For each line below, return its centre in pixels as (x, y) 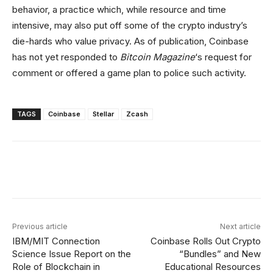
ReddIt (248, 172)
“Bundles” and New (220, 254)
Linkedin (181, 172)
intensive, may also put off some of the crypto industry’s (130, 25)
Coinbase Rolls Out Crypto (205, 241)
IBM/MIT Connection (56, 241)
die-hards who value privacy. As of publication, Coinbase (130, 41)
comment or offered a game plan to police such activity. (129, 73)
